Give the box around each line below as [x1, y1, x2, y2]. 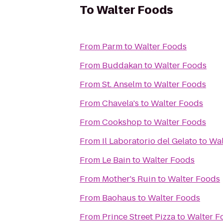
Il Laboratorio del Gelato [102, 135, 197, 147]
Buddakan [102, 60, 142, 71]
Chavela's [102, 98, 139, 109]
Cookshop [102, 116, 142, 128]
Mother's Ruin [102, 173, 156, 185]
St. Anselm [102, 79, 142, 90]
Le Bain [102, 154, 130, 166]
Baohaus [102, 192, 136, 204]
